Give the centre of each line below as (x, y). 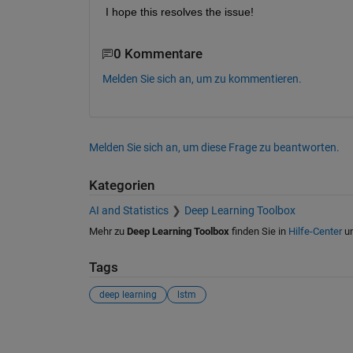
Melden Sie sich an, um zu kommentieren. (202, 78)
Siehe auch (128, 332)
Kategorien (121, 185)
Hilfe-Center (315, 232)
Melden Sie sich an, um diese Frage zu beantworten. (214, 147)
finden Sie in (258, 232)
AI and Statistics (128, 211)
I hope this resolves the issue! (179, 12)
